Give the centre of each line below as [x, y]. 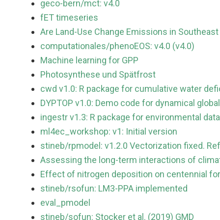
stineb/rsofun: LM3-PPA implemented [114, 189]
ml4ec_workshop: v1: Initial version [109, 132]
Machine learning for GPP [89, 60]
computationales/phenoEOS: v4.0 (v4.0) [117, 46]
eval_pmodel [65, 203]
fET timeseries [69, 18]
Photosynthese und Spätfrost [98, 75]
